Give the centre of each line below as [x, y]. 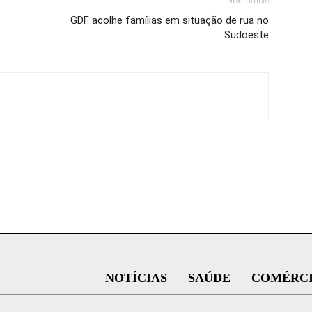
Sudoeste [247, 34]
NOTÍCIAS [136, 278]
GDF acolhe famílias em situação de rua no [170, 20]
